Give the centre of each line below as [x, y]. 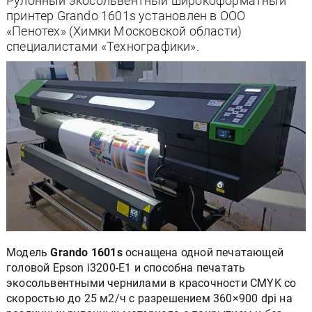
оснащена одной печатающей [203, 253]
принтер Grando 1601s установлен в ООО [126, 16]
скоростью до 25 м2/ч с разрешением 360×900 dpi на [149, 299]
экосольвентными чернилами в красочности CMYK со [151, 283]
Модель [29, 253]
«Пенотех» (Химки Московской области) [124, 31]
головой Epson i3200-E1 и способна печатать [126, 268]
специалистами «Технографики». [103, 46]
